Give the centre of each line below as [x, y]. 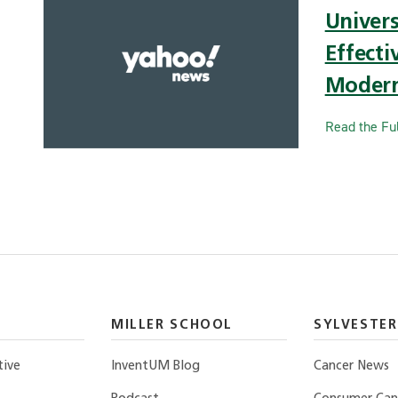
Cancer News [351, 367]
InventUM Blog [155, 367]
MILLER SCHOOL [172, 325]
